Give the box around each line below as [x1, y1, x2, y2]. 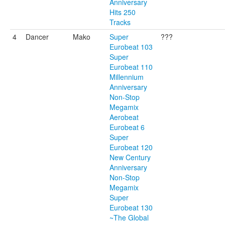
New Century [109, 152, 151, 162]
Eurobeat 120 [109, 142, 153, 152]
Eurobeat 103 [109, 42, 153, 52]
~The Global [109, 212, 149, 222]
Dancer [26, 32, 49, 42]
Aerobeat [109, 112, 139, 122]
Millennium [109, 72, 144, 82]
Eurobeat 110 [109, 62, 153, 72]
